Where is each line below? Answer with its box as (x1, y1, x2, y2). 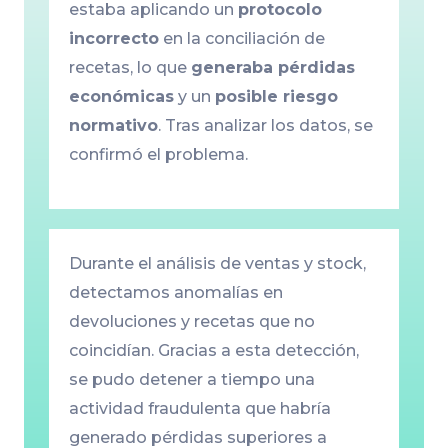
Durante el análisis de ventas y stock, (68, 254, 366, 274)
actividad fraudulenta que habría (68, 399, 331, 419)
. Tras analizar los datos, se (157, 116, 373, 136)
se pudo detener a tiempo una (68, 370, 315, 390)
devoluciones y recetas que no (68, 312, 315, 332)
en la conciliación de (158, 29, 325, 49)
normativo (68, 116, 158, 136)
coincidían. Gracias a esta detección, (68, 341, 359, 361)
